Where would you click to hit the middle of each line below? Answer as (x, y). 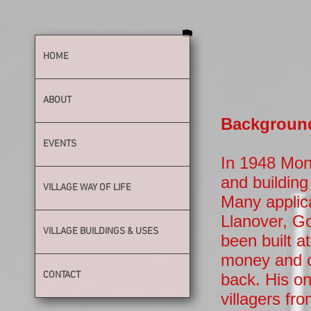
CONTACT (62, 275)
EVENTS (60, 144)
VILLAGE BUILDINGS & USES (101, 232)
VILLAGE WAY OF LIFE (87, 188)
